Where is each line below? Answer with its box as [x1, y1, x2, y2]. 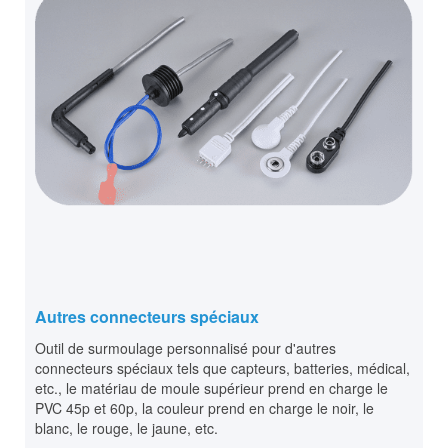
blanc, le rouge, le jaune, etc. [35, 418, 218, 439]
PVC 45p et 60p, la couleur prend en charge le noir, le [35, 398, 374, 419]
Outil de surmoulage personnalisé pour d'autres [35, 338, 336, 359]
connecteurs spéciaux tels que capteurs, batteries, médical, [35, 358, 410, 379]
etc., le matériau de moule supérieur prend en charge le [35, 378, 388, 399]
